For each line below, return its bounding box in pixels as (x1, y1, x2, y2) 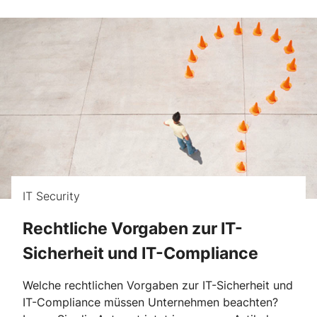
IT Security (23, 189, 80, 204)
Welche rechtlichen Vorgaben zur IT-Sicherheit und (23, 278, 293, 293)
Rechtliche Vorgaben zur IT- (23, 218, 243, 239)
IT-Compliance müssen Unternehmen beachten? (23, 295, 278, 310)
